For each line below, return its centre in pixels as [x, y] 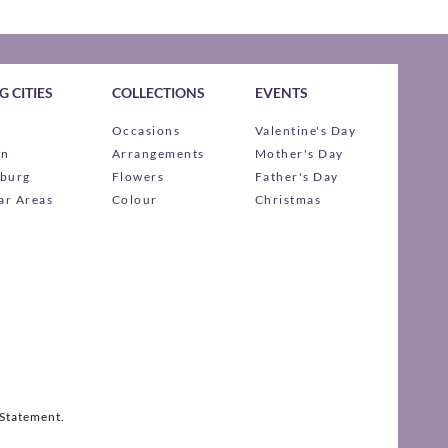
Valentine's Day [305, 131]
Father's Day [296, 177]
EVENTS [281, 93]
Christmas [288, 200]
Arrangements [158, 154]
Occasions [146, 131]
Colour [134, 200]
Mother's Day [299, 154]
